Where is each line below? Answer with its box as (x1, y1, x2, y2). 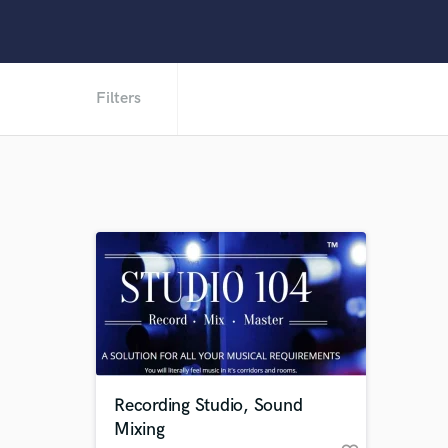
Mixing (114, 419, 165, 440)
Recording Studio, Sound (114, 395, 303, 416)
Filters (96, 89, 141, 108)
